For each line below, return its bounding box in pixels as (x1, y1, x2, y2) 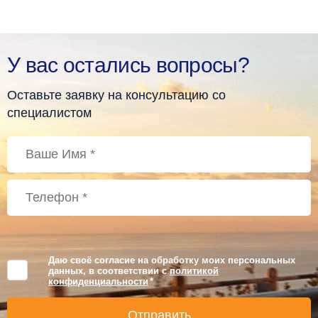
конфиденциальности (48, 275, 148, 287)
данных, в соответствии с (48, 265, 170, 276)
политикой (170, 265, 219, 276)
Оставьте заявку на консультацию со (7, 87, 226, 102)
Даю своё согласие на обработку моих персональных (48, 254, 295, 265)
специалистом (7, 105, 92, 120)
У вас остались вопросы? (7, 53, 249, 77)
